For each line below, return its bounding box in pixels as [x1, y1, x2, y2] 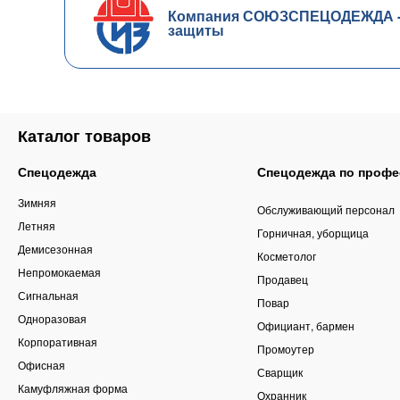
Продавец [256, 271, 308, 287]
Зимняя [18, 195, 56, 211]
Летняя [18, 218, 55, 234]
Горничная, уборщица [256, 225, 369, 241]
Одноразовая [18, 311, 87, 327]
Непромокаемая [18, 264, 101, 280]
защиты [168, 20, 224, 41]
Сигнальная [18, 287, 79, 304]
